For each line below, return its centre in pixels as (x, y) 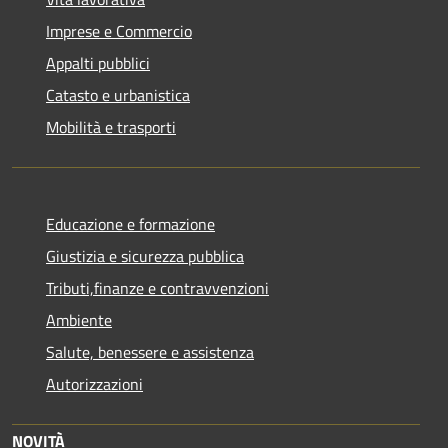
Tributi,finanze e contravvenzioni (157, 288)
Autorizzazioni (94, 384)
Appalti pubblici (98, 63)
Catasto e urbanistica (118, 95)
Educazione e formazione (130, 224)
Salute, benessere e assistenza (150, 352)
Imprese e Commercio (119, 31)
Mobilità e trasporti (111, 127)
